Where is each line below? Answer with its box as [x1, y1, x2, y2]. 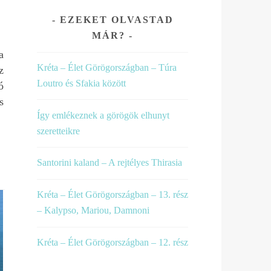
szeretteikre [37, 125, 80, 136]
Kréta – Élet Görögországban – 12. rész [37, 237, 188, 247]
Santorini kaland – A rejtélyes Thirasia [37, 157, 182, 168]
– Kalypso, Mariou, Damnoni [37, 205, 149, 216]
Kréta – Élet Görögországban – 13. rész [37, 189, 188, 200]
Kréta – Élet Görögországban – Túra [37, 62, 177, 73]
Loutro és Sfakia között [37, 77, 126, 88]
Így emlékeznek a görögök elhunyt [37, 109, 169, 120]
